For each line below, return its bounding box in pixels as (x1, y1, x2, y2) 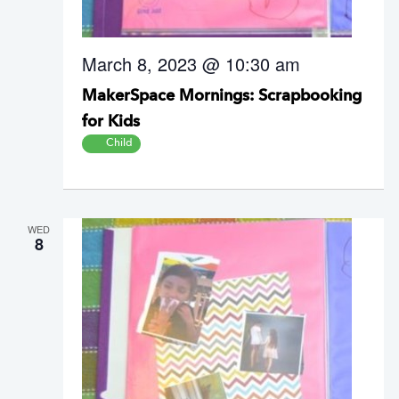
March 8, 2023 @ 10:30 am (82, 51, 300, 77)
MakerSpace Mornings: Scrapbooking (82, 88, 362, 104)
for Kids (82, 114, 140, 130)
